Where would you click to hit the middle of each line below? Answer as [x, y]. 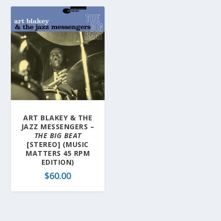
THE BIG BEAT [58, 135]
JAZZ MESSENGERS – [58, 126]
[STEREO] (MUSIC [58, 144]
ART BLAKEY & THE [58, 117]
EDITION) [58, 162]
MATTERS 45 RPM [58, 153]
